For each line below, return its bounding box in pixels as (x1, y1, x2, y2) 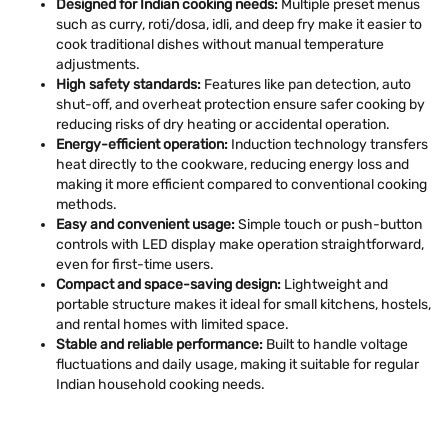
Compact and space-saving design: (56, 276, 281, 293)
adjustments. (56, 56, 140, 73)
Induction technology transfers (228, 136, 428, 153)
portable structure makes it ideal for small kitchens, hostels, (56, 296, 431, 313)
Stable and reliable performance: (56, 336, 263, 353)
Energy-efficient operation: (56, 136, 228, 153)
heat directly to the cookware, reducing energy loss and (56, 156, 409, 173)
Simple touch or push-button (235, 216, 422, 233)
